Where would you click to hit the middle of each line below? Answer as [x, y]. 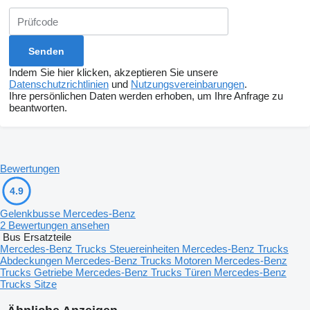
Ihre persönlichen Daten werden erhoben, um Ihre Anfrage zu [146, 96]
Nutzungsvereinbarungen [188, 84]
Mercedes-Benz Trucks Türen [145, 273]
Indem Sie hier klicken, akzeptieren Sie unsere [113, 73]
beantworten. [38, 108]
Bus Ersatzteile [37, 237]
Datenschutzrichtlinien [59, 84]
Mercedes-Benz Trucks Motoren [140, 261]
